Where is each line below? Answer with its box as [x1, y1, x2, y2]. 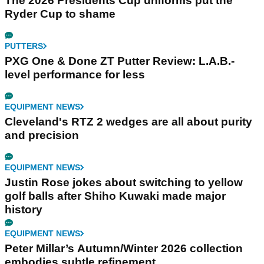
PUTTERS [5, 41, 43, 51]
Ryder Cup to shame [5, 8, 115, 21]
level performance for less [5, 68, 145, 81]
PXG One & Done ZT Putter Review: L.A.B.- [5, 55, 235, 68]
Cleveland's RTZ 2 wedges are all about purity [5, 115, 252, 128]
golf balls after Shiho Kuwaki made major [5, 190, 226, 203]
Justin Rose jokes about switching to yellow [5, 176, 243, 189]
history [5, 203, 42, 216]
